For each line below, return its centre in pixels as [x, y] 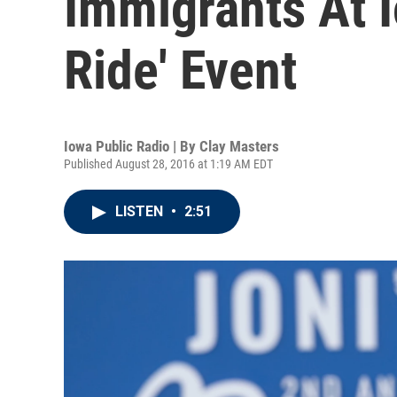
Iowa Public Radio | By [132, 146]
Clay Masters [239, 146]
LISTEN [141, 211]
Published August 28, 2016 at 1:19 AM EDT [168, 164]
